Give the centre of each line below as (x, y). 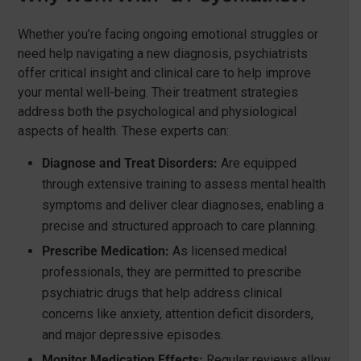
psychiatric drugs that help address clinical (162, 293)
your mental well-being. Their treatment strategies (158, 93)
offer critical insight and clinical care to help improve (164, 73)
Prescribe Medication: (105, 251)
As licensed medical (228, 251)
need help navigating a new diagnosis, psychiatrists (162, 54)
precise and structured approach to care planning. (179, 226)
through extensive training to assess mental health (183, 185)
